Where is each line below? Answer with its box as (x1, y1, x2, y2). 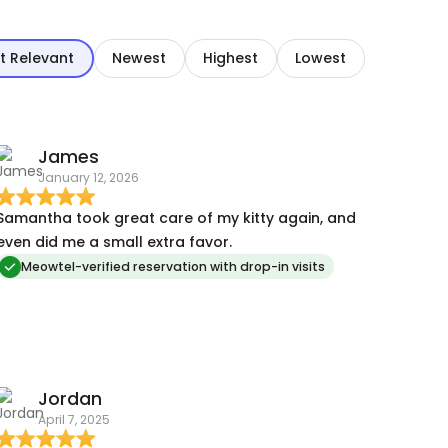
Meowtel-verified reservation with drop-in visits (21, 258, 325, 276)
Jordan (37, 387, 102, 412)
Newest (112, 48, 166, 69)
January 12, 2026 (37, 169, 139, 187)
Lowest (295, 48, 346, 69)
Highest (203, 48, 258, 69)
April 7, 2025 (37, 411, 110, 429)
